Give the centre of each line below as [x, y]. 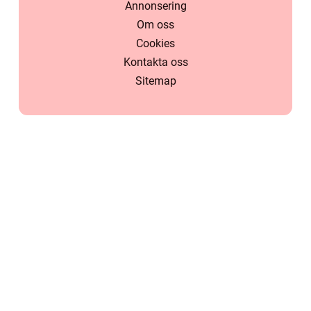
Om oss [155, 25]
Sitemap [155, 81]
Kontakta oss [155, 62]
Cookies [155, 44]
